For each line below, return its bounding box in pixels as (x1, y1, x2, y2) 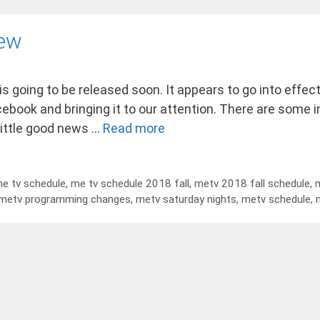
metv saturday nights (136, 192, 236, 206)
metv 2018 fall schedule (194, 176, 311, 190)
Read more (103, 121, 165, 136)
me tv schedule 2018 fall (71, 176, 190, 190)
